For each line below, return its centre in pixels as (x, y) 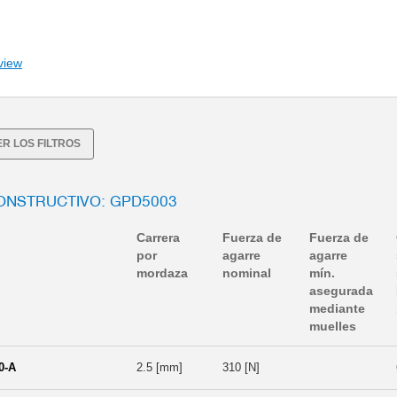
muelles (333, 326)
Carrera (158, 237)
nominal (247, 272)
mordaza (162, 272)
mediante (337, 308)
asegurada (341, 290)
